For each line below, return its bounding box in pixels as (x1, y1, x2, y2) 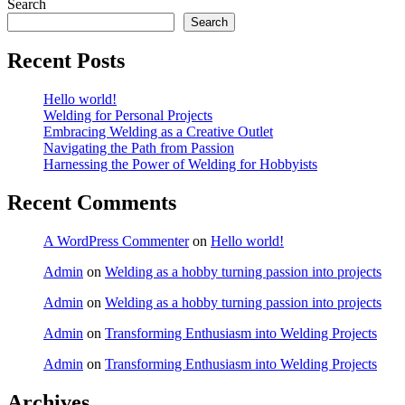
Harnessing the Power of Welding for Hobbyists (43, 156, 317, 173)
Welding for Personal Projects (43, 108, 212, 124)
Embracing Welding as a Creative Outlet (43, 124, 273, 140)
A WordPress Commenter (43, 233, 189, 250)
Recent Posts (7, 49, 125, 73)
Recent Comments (7, 191, 176, 215)
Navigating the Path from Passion (43, 140, 234, 156)
